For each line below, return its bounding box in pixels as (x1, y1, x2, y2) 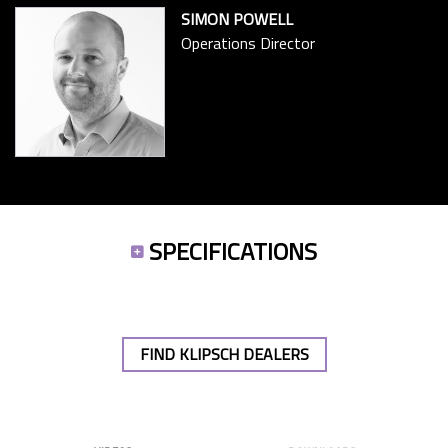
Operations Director (181, 31, 315, 56)
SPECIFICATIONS (148, 233, 317, 270)
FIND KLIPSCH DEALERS (139, 342, 309, 367)
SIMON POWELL (181, 7, 293, 32)
